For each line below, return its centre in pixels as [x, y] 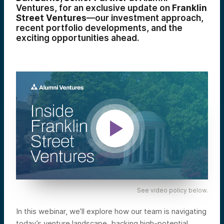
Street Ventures [51, 18]
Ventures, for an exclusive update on [94, 8]
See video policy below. [172, 190]
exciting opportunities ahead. [77, 38]
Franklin [189, 8]
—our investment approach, [145, 18]
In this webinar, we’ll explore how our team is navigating [111, 211]
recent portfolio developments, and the [99, 28]
